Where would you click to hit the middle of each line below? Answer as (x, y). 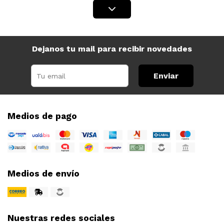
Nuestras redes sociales (61, 218)
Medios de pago (42, 116)
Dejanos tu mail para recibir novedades (112, 49)
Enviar (166, 76)
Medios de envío (43, 173)
